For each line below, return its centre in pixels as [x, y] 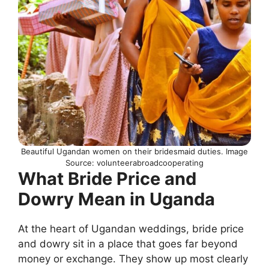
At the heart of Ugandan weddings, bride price [131, 228]
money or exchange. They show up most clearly [133, 258]
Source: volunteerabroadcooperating [134, 162]
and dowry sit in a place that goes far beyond [128, 243]
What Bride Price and [107, 178]
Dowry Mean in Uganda [116, 199]
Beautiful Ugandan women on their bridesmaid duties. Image [134, 151]
